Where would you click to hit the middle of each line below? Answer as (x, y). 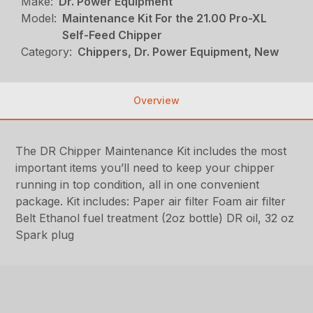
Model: (39, 19)
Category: (47, 52)
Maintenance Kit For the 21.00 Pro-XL (165, 19)
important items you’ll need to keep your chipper (145, 168)
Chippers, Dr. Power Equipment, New (179, 52)
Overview (156, 101)
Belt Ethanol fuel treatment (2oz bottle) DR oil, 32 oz (155, 218)
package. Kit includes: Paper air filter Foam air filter (151, 202)
